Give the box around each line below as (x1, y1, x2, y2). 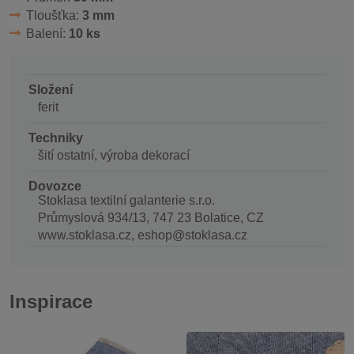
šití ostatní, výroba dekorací (38, 148, 190, 162)
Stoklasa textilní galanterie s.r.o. (38, 193, 215, 207)
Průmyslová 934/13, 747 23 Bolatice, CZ (38, 210, 264, 224)
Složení (28, 82, 73, 96)
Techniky (28, 130, 83, 145)
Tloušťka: (25, 8, 82, 22)
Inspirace (9, 290, 92, 312)
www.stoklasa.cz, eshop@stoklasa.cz (38, 228, 247, 242)
